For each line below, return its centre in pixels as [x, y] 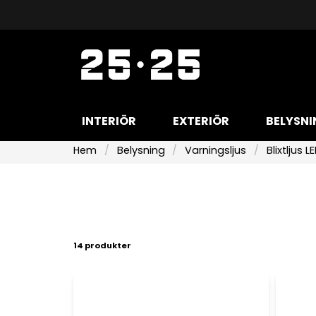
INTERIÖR [109, 121]
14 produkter [102, 245]
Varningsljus [216, 150]
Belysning [141, 150]
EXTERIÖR [201, 121]
